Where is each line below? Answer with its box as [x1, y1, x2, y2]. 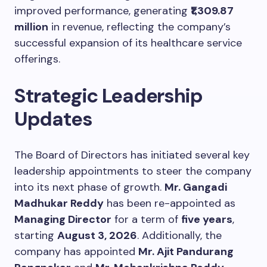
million [14, 19, 48, 34]
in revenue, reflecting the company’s [48, 19, 231, 34]
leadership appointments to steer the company [14, 163, 252, 178]
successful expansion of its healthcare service [14, 35, 242, 50]
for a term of [111, 212, 181, 226]
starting [14, 228, 57, 243]
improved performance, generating [14, 3, 191, 18]
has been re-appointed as [104, 195, 235, 210]
